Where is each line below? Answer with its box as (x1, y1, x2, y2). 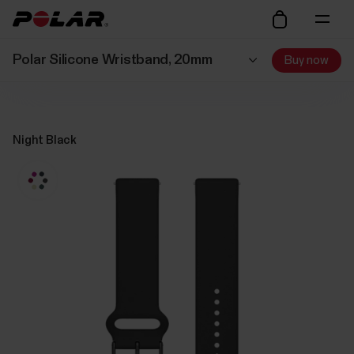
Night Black (12, 134, 77, 147)
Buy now (284, 54, 330, 66)
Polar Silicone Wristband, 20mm (12, 53, 213, 67)
